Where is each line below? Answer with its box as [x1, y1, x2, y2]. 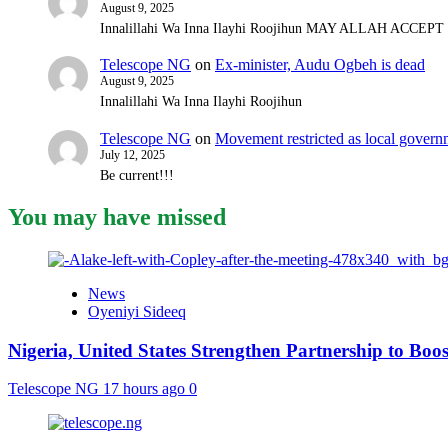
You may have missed [8, 203, 226, 230]
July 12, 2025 [100, 147, 165, 162]
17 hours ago [103, 380, 189, 398]
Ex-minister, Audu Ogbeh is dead [215, 56, 425, 74]
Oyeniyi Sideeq [88, 302, 186, 320]
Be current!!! [100, 167, 174, 183]
